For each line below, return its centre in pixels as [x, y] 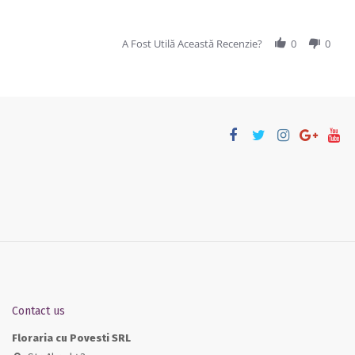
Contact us [38, 311]
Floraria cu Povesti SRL [71, 338]
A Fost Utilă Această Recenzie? [192, 43]
